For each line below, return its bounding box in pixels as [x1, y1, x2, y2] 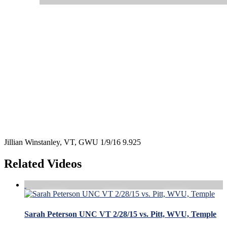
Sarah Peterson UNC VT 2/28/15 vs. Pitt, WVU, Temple [24, 209, 216, 218]
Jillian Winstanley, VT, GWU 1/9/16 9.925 [4, 137, 141, 146]
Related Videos [4, 157, 82, 170]
